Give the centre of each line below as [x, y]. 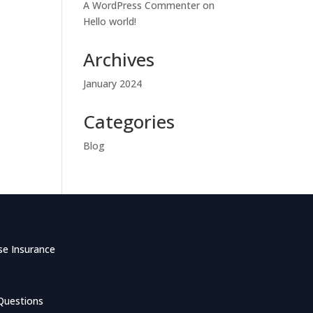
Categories [129, 122]
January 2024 [113, 83]
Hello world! [110, 21]
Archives [119, 59]
